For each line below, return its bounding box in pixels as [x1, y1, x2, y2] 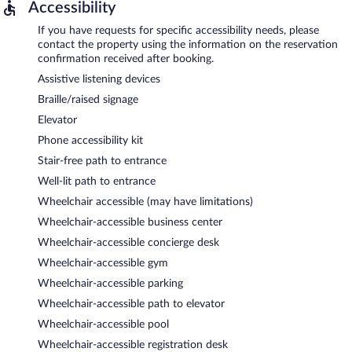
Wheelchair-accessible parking [38, 277, 183, 289]
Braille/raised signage [38, 93, 138, 105]
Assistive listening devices [38, 73, 160, 85]
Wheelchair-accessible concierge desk [38, 236, 219, 248]
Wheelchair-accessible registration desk [38, 339, 228, 350]
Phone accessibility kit [38, 134, 143, 146]
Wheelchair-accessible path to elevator [38, 298, 225, 310]
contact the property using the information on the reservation [38, 38, 338, 50]
